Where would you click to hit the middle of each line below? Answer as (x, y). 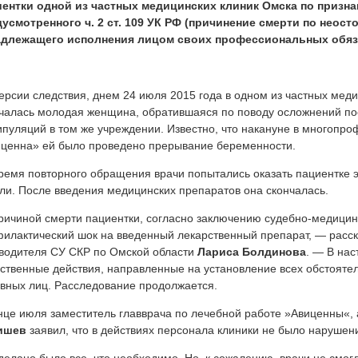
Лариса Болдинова (252, 252)
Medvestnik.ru (48, 253)
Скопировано (47, 219)
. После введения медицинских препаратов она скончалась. (170, 191)
